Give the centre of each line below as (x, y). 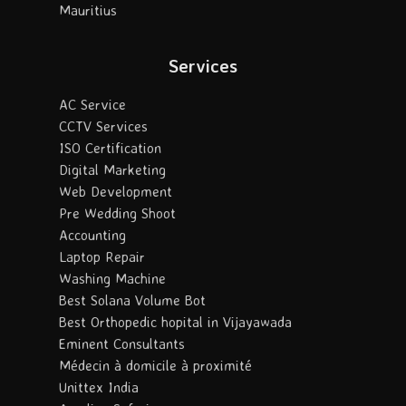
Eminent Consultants (122, 344)
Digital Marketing (112, 170)
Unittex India (99, 387)
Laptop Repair (102, 257)
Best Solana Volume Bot (132, 300)
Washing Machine (112, 279)
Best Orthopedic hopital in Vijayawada (175, 322)
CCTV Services (103, 126)
